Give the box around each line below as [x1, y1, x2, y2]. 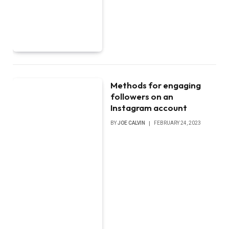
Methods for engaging [110, 80, 201, 90]
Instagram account [110, 102, 188, 113]
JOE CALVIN [118, 120, 146, 126]
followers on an [110, 91, 174, 102]
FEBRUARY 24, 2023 [154, 120, 201, 126]
